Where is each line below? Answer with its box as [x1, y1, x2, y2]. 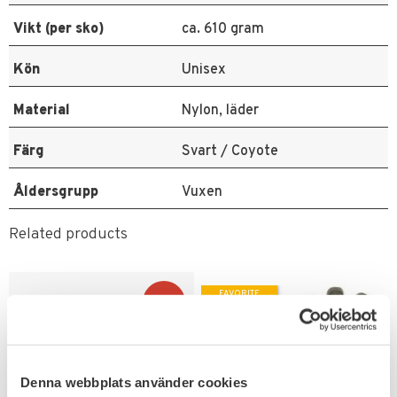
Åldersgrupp [13, 183, 98, 201]
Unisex [182, 60, 226, 79]
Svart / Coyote [182, 142, 278, 160]
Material [13, 101, 70, 120]
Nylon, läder [182, 101, 259, 120]
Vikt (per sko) [13, 19, 105, 38]
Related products [9, 224, 128, 245]
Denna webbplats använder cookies [20, 374, 247, 390]
